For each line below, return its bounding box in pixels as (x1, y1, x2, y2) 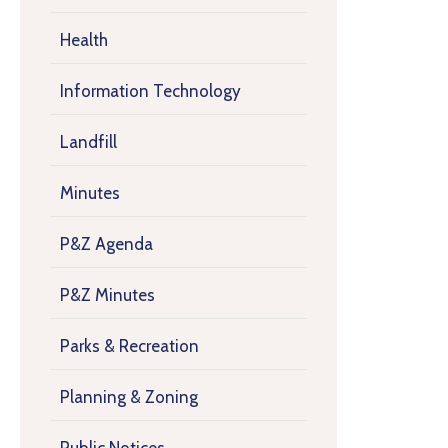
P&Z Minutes (60, 285, 155, 305)
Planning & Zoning (60, 387, 198, 407)
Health (60, 30, 108, 50)
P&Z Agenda (60, 234, 153, 254)
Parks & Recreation (60, 336, 199, 356)
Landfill (60, 132, 117, 152)
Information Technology (60, 81, 241, 101)
